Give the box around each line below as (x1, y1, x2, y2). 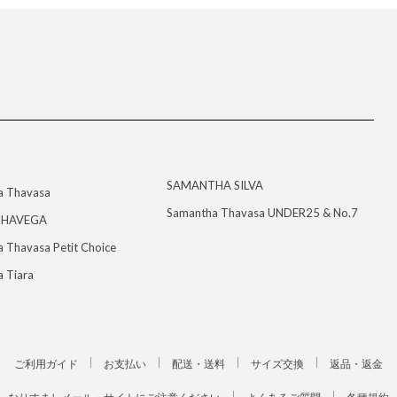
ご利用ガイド (14, 356, 78, 370)
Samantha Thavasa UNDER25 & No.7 (166, 205, 358, 220)
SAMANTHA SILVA (166, 177, 263, 192)
